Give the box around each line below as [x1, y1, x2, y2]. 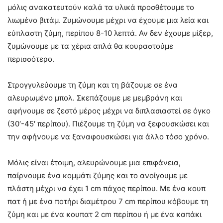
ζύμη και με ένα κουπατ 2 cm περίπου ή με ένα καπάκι [7, 209, 202, 219]
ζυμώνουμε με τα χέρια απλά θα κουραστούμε [7, 41, 173, 51]
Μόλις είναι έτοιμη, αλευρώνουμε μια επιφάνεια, [7, 157, 181, 167]
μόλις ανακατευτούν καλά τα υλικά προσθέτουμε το [7, 2, 194, 12]
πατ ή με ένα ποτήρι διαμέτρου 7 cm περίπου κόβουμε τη [7, 196, 209, 206]
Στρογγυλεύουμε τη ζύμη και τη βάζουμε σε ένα [7, 80, 178, 90]
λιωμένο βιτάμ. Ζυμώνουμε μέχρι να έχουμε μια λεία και [7, 15, 209, 25]
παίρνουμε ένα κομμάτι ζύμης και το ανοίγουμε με [7, 170, 188, 180]
